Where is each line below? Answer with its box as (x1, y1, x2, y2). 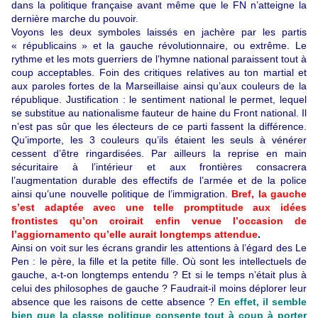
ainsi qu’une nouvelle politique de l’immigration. (11, 187, 232, 199)
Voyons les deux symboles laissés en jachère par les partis (11, 26, 307, 38)
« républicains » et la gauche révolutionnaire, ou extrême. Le (11, 39, 307, 51)
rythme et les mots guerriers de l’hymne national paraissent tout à (11, 53, 307, 65)
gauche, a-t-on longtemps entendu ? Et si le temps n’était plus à (11, 268, 307, 280)
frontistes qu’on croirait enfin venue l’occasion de (11, 214, 307, 226)
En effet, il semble (218, 295, 307, 307)
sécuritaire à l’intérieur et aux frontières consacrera (11, 160, 307, 172)
